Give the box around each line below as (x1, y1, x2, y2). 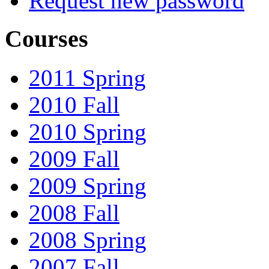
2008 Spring (29, 227, 147, 253)
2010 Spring (29, 119, 147, 145)
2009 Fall (29, 146, 119, 172)
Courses (5, 25, 88, 53)
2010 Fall (29, 92, 119, 118)
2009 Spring (29, 173, 147, 199)
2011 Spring (29, 65, 146, 91)
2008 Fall (29, 200, 119, 226)
